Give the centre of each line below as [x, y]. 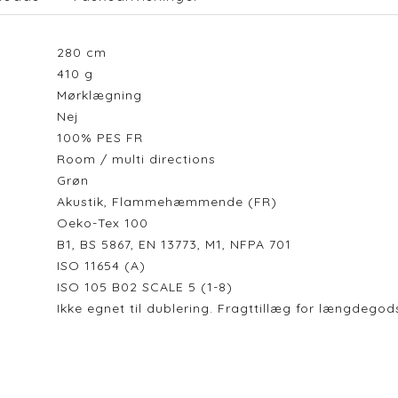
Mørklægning [103, 95]
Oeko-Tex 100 [107, 223]
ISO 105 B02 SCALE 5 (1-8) [149, 287]
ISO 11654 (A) [105, 266]
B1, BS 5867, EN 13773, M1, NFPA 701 [174, 244]
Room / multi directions [140, 159]
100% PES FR [104, 138]
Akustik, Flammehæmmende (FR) [167, 202]
